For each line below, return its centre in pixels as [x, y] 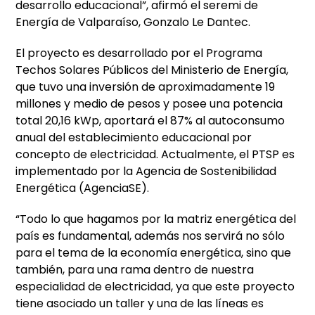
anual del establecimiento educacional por [134, 138]
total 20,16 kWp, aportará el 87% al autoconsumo [150, 121]
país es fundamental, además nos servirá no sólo [150, 236]
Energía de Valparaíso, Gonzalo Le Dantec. [133, 22]
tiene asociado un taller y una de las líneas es [140, 304]
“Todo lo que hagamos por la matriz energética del [156, 219]
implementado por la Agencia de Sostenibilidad [146, 172]
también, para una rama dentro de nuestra [135, 270]
